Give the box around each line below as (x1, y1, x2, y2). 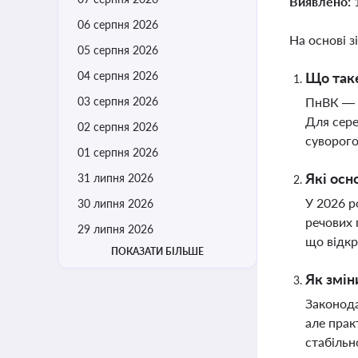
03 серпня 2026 (78, 94, 158, 108)
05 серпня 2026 (78, 43, 158, 57)
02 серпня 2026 (78, 120, 158, 133)
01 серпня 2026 (78, 145, 158, 159)
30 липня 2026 (78, 197, 153, 210)
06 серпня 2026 (78, 18, 158, 31)
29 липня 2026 (78, 222, 153, 236)
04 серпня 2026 (78, 69, 158, 82)
